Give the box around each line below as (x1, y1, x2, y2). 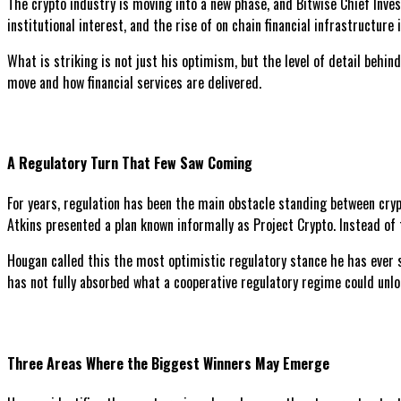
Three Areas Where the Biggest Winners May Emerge (7, 352, 329, 374)
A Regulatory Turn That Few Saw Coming (7, 152, 252, 175)
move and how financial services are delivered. (7, 71, 261, 93)
